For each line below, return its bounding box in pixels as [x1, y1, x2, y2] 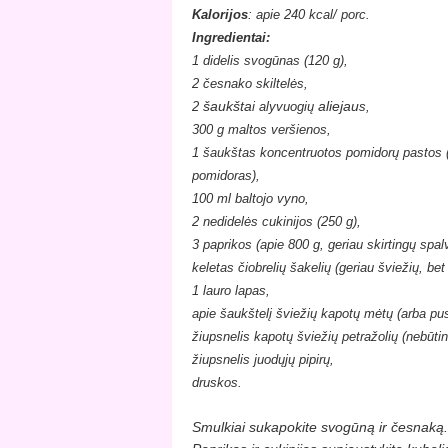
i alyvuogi [252, 98, 307, 114]
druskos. [192, 374, 242, 390]
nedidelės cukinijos [203, 213, 317, 229]
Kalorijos [192, 6, 248, 22]
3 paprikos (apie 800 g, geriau [192, 236, 367, 252]
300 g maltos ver [192, 121, 289, 137]
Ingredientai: [192, 29, 270, 45]
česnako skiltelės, [199, 75, 308, 91]
